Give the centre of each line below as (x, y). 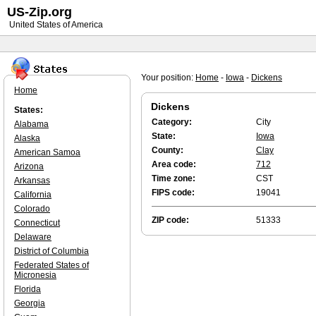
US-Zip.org (39, 12)
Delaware (33, 237)
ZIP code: (170, 220)
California (33, 195)
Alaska (27, 138)
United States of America (55, 25)
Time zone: (174, 178)
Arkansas (32, 181)
